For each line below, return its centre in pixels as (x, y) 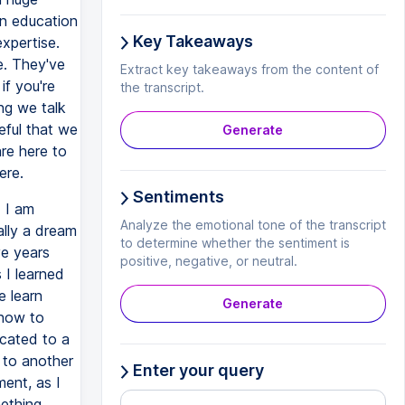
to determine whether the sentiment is (235, 243)
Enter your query (196, 370)
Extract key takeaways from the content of (249, 69)
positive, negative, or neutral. (208, 261)
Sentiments (176, 197)
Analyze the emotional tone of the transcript (253, 225)
